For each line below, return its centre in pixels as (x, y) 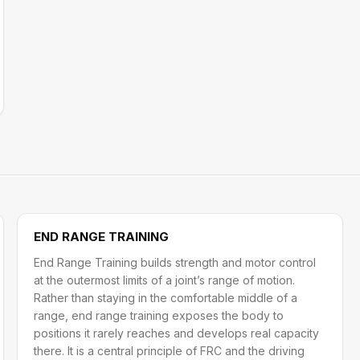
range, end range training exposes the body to (159, 315)
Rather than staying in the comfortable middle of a (166, 298)
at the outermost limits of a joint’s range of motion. (165, 280)
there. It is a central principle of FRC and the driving (170, 351)
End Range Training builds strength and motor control (175, 262)
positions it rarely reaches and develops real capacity (177, 333)
